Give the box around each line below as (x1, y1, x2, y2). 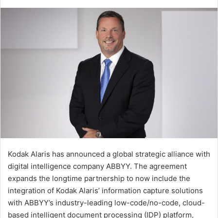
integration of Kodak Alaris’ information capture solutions (8, 186, 203, 196)
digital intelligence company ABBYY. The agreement (8, 162, 187, 171)
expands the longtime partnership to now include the (8, 174, 190, 183)
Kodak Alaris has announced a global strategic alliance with (8, 149, 210, 159)
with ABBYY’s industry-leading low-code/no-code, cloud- (8, 198, 205, 208)
